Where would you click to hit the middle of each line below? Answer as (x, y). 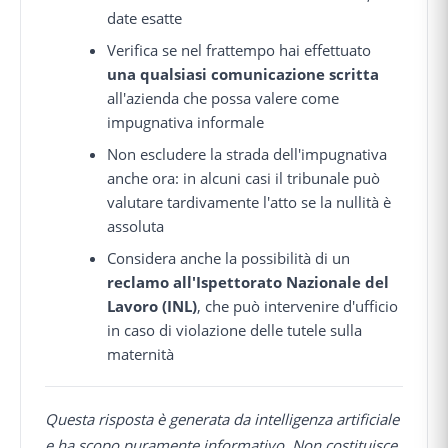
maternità (141, 354)
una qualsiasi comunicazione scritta (243, 74)
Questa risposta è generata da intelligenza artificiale (222, 418)
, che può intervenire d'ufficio (298, 306)
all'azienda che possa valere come (223, 98)
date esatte (145, 18)
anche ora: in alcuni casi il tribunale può (244, 178)
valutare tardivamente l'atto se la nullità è (249, 202)
